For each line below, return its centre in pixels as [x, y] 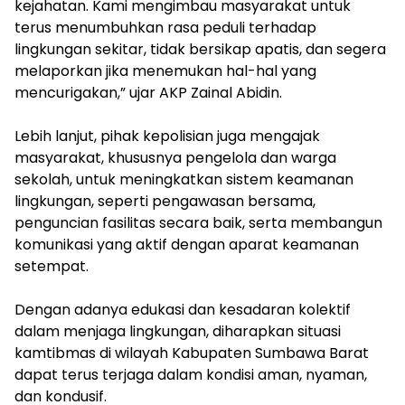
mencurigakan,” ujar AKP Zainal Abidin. [148, 92]
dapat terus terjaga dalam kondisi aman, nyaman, [191, 374]
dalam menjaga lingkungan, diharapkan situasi [178, 331]
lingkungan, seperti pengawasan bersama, [165, 201]
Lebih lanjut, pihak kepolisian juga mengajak [167, 136]
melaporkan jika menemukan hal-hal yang [165, 71]
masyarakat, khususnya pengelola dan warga [175, 157]
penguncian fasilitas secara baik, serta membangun [198, 222]
